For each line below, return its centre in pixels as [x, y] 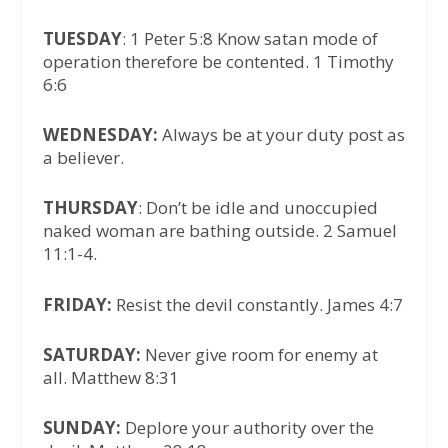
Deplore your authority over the [247, 427]
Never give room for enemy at [259, 354]
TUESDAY [82, 38]
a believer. [83, 158]
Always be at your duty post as [281, 135]
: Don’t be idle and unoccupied [257, 208]
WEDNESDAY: [100, 135]
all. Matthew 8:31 [110, 377]
